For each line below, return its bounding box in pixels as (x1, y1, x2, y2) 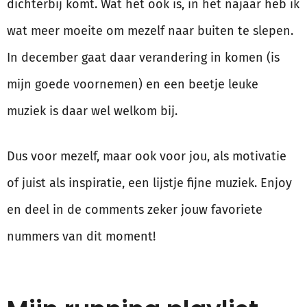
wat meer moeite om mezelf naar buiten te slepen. (7, 23, 293, 39)
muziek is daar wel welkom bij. (7, 103, 177, 119)
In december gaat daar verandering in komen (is (7, 50, 280, 66)
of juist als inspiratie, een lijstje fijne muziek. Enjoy (7, 175, 292, 191)
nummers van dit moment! (7, 229, 156, 245)
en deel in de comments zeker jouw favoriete (7, 202, 262, 218)
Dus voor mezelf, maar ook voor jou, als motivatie (7, 149, 286, 164)
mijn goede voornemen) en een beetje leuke (7, 77, 258, 93)
